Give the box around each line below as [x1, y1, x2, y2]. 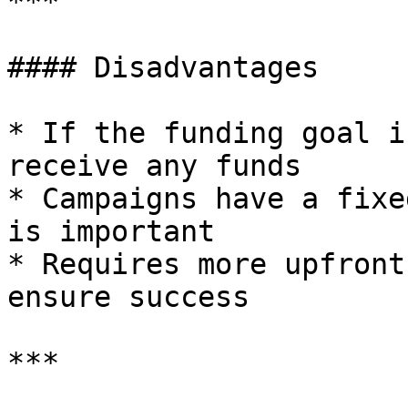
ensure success [7, 280, 250, 313]
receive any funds [7, 149, 301, 182]
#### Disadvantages [7, 51, 319, 84]
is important [7, 215, 215, 248]
